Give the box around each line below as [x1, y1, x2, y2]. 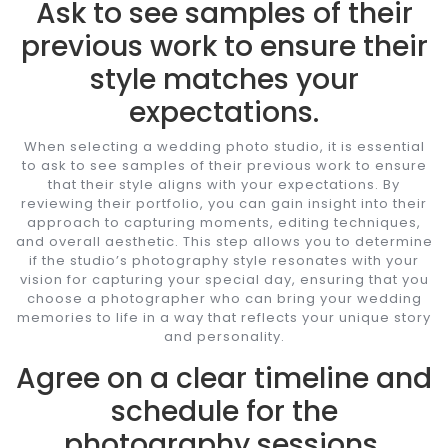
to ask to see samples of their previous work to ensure [21, 155, 427, 175]
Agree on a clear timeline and [16, 358, 432, 398]
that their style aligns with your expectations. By [48, 174, 400, 194]
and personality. [163, 326, 285, 346]
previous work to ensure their [20, 26, 428, 66]
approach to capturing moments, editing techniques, [27, 212, 421, 232]
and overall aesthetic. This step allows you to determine [15, 231, 433, 251]
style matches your [89, 59, 359, 99]
